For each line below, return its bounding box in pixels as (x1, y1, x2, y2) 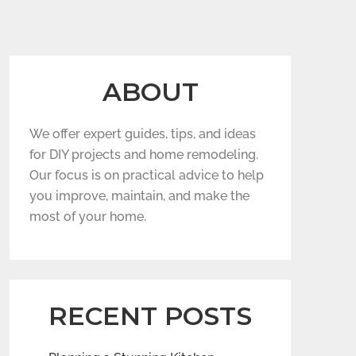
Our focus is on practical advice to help (29, 168, 264, 183)
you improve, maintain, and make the (29, 188, 250, 203)
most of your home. (29, 209, 146, 224)
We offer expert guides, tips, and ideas (29, 126, 256, 141)
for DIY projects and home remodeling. (29, 147, 258, 162)
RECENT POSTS (48, 300, 252, 331)
